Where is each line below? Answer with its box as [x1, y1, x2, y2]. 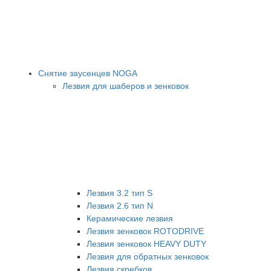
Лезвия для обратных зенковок [87, 251, 209, 261]
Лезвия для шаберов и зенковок [62, 80, 189, 91]
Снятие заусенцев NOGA [38, 68, 137, 78]
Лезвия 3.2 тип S [87, 188, 152, 198]
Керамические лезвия [87, 213, 173, 223]
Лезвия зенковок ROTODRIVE [87, 226, 204, 236]
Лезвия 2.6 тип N [87, 200, 153, 211]
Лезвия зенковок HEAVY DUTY [87, 238, 206, 249]
